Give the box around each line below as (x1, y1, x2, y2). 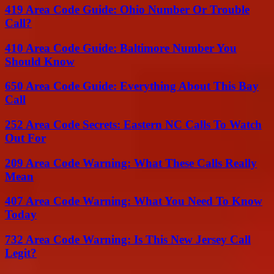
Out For (5, 131, 46, 145)
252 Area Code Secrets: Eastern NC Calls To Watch (5, 118, 262, 131)
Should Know (5, 54, 75, 68)
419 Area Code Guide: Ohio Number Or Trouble (5, 2, 250, 16)
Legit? (5, 246, 37, 260)
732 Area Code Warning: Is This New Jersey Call (5, 233, 251, 246)
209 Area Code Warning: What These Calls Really (5, 156, 257, 169)
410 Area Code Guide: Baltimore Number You (5, 41, 237, 54)
